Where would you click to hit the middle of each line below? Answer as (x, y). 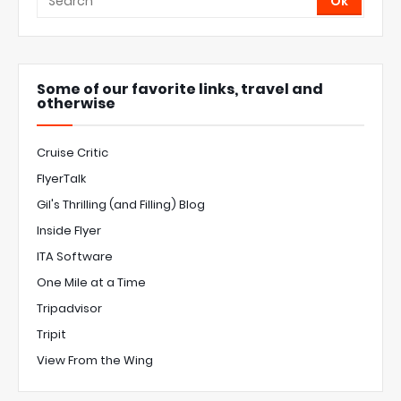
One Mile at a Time (91, 283)
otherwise (76, 104)
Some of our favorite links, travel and (180, 90)
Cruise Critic (73, 153)
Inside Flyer (69, 231)
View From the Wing (95, 361)
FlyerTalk (61, 179)
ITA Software (75, 257)
